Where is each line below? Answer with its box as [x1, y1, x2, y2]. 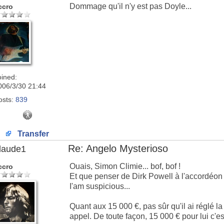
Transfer [15, 129, 49, 138]
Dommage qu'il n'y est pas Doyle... [69, 2, 191, 10]
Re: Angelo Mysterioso [68, 143, 168, 154]
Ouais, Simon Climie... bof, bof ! [69, 162, 180, 170]
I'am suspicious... [69, 182, 130, 190]
